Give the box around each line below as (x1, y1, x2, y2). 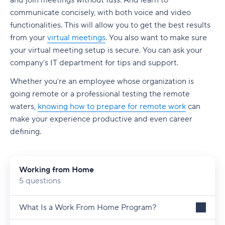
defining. (10, 127, 43, 137)
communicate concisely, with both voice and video (10, 8, 191, 18)
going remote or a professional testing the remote (10, 89, 190, 99)
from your (10, 33, 47, 43)
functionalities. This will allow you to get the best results (10, 20, 210, 30)
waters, (10, 101, 38, 111)
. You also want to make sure (105, 33, 207, 43)
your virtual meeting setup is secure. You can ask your (10, 45, 202, 55)
